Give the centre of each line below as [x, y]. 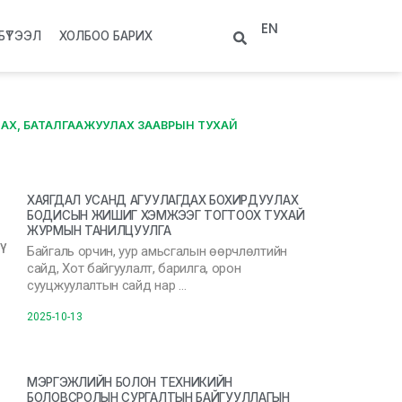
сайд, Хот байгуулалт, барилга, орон [134, 268]
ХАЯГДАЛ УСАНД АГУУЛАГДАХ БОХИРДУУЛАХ [163, 200]
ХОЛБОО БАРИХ [105, 36]
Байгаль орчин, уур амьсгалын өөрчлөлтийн [157, 251]
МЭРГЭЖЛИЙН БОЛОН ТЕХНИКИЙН [130, 382]
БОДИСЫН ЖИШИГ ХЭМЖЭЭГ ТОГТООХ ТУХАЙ [166, 215]
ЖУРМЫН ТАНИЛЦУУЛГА [99, 231]
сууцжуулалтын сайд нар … [107, 285]
